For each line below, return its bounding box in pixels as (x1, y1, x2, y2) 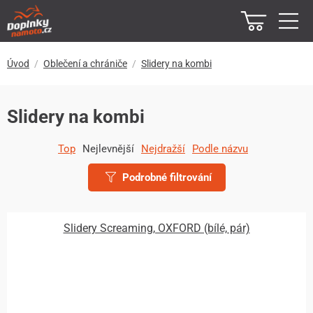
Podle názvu (192, 143, 248, 155)
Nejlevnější (82, 143, 134, 155)
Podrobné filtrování (119, 171, 212, 184)
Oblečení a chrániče (43, 58, 127, 69)
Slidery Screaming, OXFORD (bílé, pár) (63, 221, 250, 235)
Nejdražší (141, 143, 185, 155)
